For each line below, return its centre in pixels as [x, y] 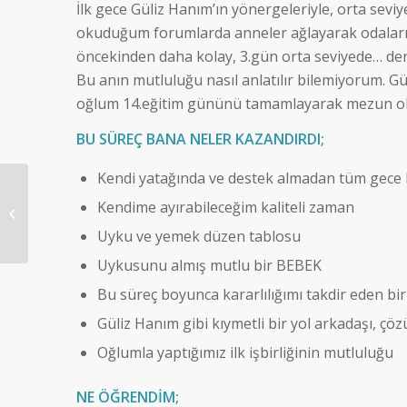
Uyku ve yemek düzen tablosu [199, 236]
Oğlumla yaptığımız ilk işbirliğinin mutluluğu [245, 352]
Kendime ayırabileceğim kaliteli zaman [225, 207]
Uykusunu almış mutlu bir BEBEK [209, 265]
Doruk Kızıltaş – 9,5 [83, 203]
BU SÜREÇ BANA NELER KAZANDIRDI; [200, 139]
